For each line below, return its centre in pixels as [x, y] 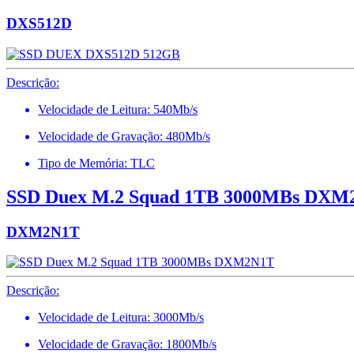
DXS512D [39, 23]
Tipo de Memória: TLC [96, 163]
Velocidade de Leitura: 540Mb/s [118, 109]
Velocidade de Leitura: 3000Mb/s [121, 318]
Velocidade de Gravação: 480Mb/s [124, 136]
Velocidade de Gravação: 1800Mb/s [127, 345]
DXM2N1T [43, 232]
